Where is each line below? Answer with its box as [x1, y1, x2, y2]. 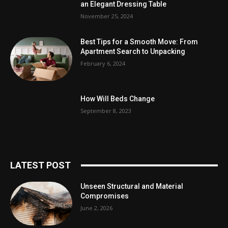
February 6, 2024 [80, 59, 126, 67]
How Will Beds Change [80, 94, 155, 103]
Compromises [80, 192, 129, 201]
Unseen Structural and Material [80, 182, 184, 191]
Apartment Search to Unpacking [80, 47, 186, 55]
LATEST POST [10, 160, 71, 171]
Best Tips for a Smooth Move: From [80, 37, 198, 46]
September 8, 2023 [80, 106, 132, 115]
